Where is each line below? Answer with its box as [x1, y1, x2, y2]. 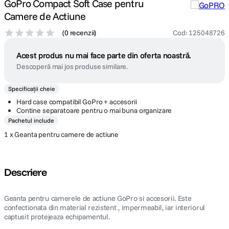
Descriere [4, 166, 47, 178]
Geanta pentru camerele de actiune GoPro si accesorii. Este [4, 194, 192, 203]
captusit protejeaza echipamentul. [4, 212, 110, 221]
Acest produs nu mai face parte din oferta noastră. [16, 50, 191, 60]
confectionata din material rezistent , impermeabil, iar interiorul [4, 203, 205, 212]
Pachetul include [8, 117, 54, 124]
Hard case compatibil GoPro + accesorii [16, 97, 137, 106]
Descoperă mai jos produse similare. [16, 62, 128, 71]
